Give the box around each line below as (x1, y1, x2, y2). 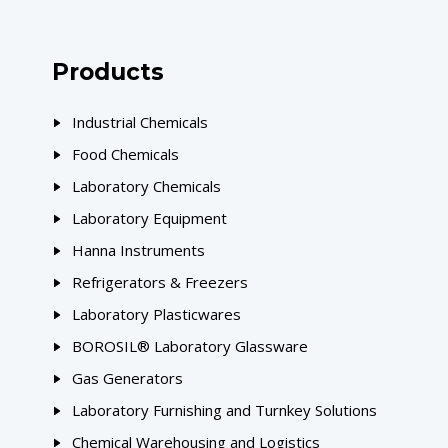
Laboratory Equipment (72, 208, 227, 228)
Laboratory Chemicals (72, 176, 221, 196)
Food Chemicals (72, 144, 179, 164)
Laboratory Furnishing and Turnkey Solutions (72, 400, 377, 420)
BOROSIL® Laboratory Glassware (72, 336, 308, 356)
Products (52, 58, 164, 86)
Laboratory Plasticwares (72, 304, 241, 324)
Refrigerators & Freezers (72, 272, 248, 292)
